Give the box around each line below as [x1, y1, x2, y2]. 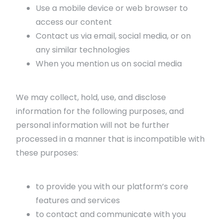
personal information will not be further [16, 119, 169, 131]
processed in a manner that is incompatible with [16, 133, 205, 145]
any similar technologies [36, 44, 130, 55]
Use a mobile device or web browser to [36, 2, 188, 14]
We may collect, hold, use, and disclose [16, 92, 166, 103]
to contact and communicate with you [36, 209, 186, 220]
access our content [36, 16, 112, 28]
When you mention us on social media [36, 58, 182, 69]
